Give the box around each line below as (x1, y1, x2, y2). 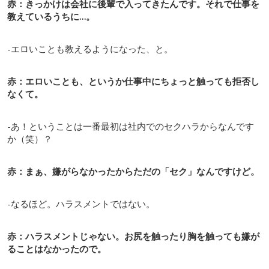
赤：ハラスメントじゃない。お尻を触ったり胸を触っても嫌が (7, 229, 259, 242)
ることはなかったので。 (7, 242, 106, 255)
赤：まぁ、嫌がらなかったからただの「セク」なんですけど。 (7, 165, 259, 177)
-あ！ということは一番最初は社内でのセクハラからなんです (7, 119, 254, 132)
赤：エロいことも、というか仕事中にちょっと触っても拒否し (7, 74, 259, 87)
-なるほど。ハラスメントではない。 (7, 197, 155, 210)
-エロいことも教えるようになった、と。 (7, 42, 173, 55)
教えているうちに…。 (7, 10, 95, 22)
